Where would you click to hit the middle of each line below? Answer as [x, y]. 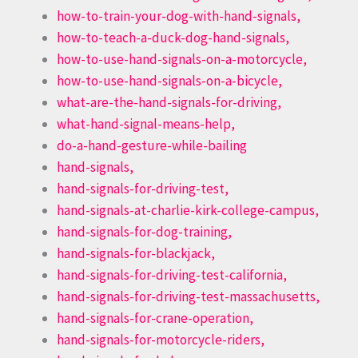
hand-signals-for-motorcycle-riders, [161, 340]
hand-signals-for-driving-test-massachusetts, [188, 297]
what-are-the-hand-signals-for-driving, [169, 103]
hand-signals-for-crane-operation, [155, 318]
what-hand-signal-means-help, [146, 124]
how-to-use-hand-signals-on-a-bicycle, [169, 81]
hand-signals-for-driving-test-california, [172, 275]
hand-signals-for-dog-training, [144, 232]
